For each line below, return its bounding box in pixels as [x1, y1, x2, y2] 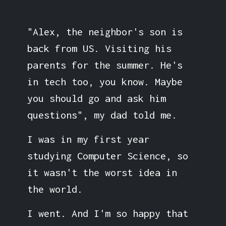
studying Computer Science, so [27, 149, 188, 161]
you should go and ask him [27, 92, 166, 104]
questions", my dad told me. [27, 108, 177, 121]
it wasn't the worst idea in [27, 166, 177, 178]
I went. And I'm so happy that [27, 207, 188, 219]
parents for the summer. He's [27, 59, 183, 71]
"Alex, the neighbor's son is [27, 25, 183, 37]
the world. [27, 183, 83, 195]
